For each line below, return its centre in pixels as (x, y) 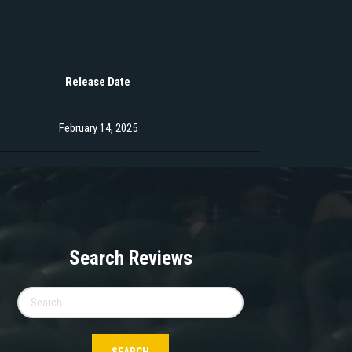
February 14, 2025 (98, 128)
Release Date (98, 82)
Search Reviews (130, 258)
